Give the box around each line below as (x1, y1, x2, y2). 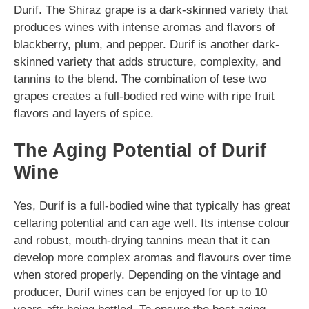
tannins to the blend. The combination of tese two (14, 72, 266, 86)
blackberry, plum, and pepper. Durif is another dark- (14, 37, 279, 51)
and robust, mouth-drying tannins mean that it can (14, 234, 270, 247)
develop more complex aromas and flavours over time (14, 251, 291, 264)
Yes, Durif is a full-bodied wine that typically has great (14, 199, 290, 212)
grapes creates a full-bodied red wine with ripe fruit (14, 89, 275, 103)
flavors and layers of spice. (14, 106, 154, 120)
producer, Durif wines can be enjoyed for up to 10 (14, 286, 267, 299)
